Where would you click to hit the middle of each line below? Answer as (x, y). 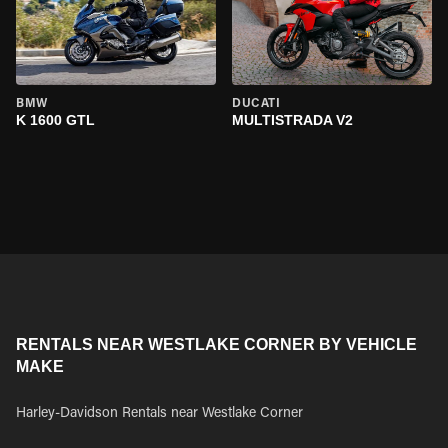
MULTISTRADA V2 (292, 120)
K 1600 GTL (55, 120)
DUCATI (256, 104)
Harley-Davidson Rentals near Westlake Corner (159, 414)
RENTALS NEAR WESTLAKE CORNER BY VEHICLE (216, 344)
